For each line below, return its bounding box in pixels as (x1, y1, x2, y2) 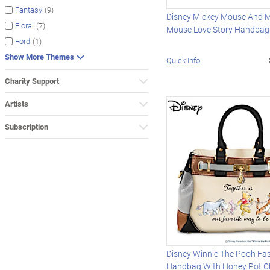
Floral (15, 20, 34, 31)
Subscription (5, 121, 48, 133)
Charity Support (5, 75, 59, 87)
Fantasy (15, 4, 42, 15)
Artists (5, 98, 28, 110)
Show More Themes (5, 51, 74, 63)
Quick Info (166, 55, 201, 66)
